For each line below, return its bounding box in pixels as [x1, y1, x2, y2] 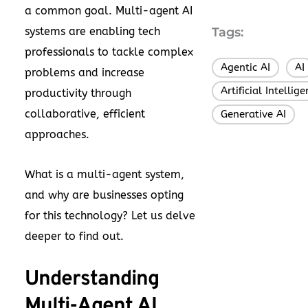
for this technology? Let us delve [25, 209, 195, 222]
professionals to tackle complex [25, 45, 193, 58]
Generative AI [221, 108, 286, 120]
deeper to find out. [25, 230, 124, 243]
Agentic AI [221, 61, 270, 74]
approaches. [25, 128, 89, 141]
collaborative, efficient [25, 107, 145, 120]
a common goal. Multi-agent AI [25, 4, 192, 17]
